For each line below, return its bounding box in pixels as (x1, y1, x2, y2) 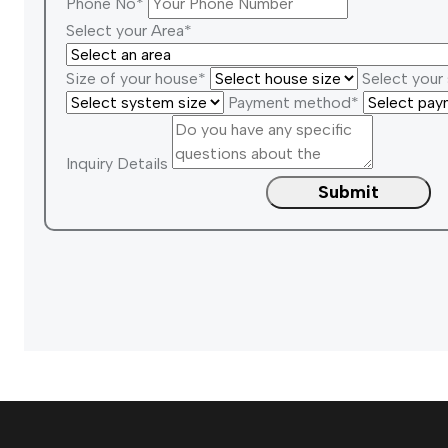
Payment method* (228, 93, 359, 112)
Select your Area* (66, 21, 192, 40)
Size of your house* (66, 69, 206, 88)
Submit (317, 181, 379, 203)
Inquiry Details (66, 154, 168, 173)
